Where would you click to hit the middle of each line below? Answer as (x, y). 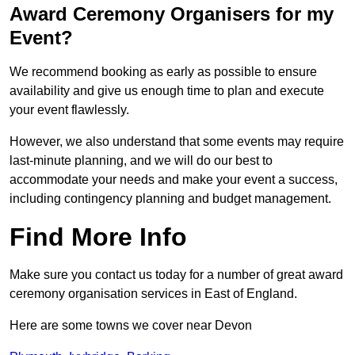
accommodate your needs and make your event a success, (174, 180)
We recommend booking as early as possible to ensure (163, 72)
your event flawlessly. (69, 110)
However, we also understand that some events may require (177, 142)
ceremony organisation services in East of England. (153, 294)
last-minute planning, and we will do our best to (141, 161)
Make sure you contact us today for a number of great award (176, 275)
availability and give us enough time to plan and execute (167, 91)
